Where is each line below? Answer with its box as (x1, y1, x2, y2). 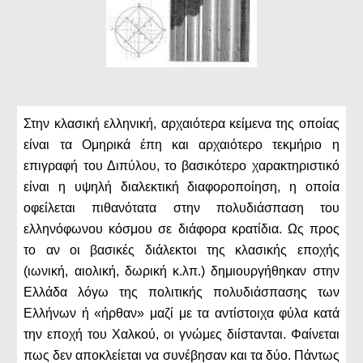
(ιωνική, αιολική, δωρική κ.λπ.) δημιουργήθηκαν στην (23, 264, 340, 278)
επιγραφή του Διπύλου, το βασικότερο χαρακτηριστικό (23, 159, 340, 173)
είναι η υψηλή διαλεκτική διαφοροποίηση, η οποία (23, 180, 340, 194)
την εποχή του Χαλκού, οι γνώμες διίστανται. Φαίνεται (23, 327, 340, 341)
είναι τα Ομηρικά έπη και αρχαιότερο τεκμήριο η (23, 138, 340, 152)
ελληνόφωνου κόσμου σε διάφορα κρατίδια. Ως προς (23, 222, 340, 236)
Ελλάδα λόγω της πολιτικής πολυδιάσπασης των (23, 285, 340, 299)
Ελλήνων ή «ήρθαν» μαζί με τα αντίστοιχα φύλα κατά (23, 306, 340, 320)
